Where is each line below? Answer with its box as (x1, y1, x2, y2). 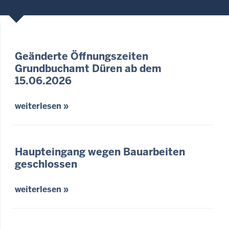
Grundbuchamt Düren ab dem (15, 61, 162, 75)
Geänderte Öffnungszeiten (15, 49, 148, 63)
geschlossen (15, 157, 77, 171)
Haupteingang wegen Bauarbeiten (15, 145, 185, 158)
